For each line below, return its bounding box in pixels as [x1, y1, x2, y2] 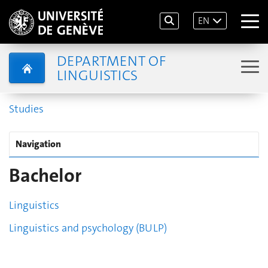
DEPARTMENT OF [56, 51, 166, 71]
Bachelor [9, 163, 81, 188]
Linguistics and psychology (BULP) [9, 220, 167, 235]
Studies [9, 102, 44, 116]
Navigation [16, 138, 61, 150]
